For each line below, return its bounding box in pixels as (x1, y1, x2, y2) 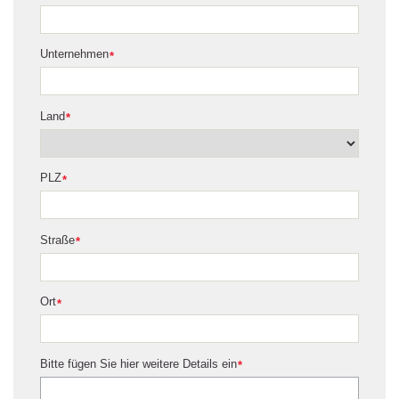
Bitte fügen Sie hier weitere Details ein (40, 356, 237, 370)
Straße (40, 232, 75, 247)
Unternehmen (40, 47, 109, 61)
